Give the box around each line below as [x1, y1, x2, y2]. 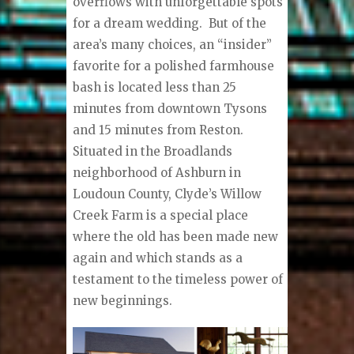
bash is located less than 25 [73, 80, 237, 96]
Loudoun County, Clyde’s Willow [73, 186, 262, 202]
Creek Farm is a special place [73, 208, 249, 224]
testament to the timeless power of [73, 272, 284, 288]
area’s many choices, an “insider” [73, 37, 273, 53]
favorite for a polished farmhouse [73, 58, 275, 74]
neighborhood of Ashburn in [73, 165, 242, 181]
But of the [209, 16, 267, 32]
